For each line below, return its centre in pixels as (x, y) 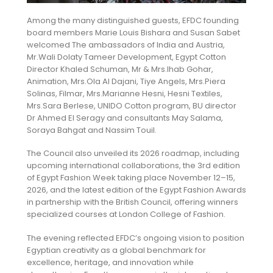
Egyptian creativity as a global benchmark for (116, 250)
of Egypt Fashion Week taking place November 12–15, (131, 178)
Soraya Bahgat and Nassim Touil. (91, 130)
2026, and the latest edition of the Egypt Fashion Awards (136, 190)
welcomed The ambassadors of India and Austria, (126, 44)
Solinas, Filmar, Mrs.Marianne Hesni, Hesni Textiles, (124, 93)
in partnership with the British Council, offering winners (132, 202)
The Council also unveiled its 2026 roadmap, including (133, 154)
